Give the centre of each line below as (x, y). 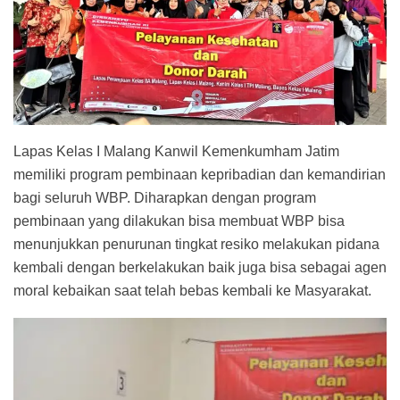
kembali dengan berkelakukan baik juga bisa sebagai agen (200, 268)
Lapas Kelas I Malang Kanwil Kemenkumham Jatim (176, 152)
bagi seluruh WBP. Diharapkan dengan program (165, 198)
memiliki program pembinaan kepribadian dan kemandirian (200, 175)
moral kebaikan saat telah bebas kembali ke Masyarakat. (192, 291)
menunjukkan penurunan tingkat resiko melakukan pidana (196, 245)
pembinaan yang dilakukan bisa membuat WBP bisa (179, 221)
